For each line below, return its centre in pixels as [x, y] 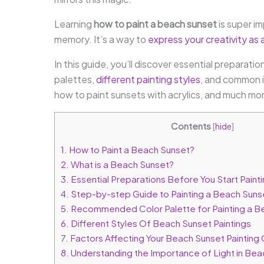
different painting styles [148, 79]
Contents [191, 126]
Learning [74, 24]
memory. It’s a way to [101, 39]
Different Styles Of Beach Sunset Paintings [160, 223]
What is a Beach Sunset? [121, 164]
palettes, [75, 79]
